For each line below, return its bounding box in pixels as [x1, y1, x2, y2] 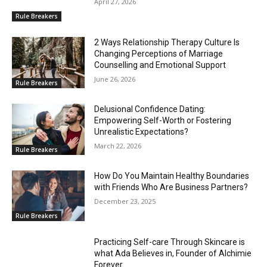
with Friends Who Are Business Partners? [94, 182, 249, 192]
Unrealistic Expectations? [94, 127, 189, 137]
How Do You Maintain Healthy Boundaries [94, 170, 250, 181]
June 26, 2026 [94, 74, 136, 84]
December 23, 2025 [94, 196, 156, 206]
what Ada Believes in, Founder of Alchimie [94, 249, 252, 259]
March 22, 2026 [94, 141, 142, 151]
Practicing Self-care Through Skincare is [94, 237, 246, 247]
